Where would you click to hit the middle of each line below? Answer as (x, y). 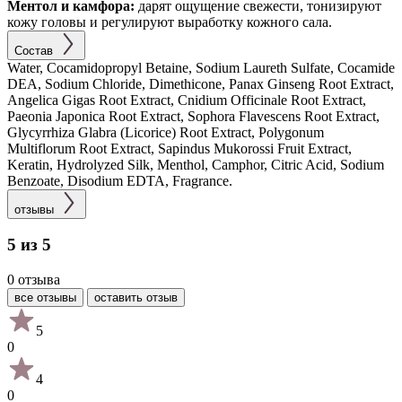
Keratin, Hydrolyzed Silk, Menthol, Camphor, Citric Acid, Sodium (196, 164)
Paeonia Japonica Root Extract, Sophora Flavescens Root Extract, (193, 116)
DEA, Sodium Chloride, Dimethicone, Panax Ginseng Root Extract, (201, 83)
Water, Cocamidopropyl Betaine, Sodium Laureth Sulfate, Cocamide (201, 67)
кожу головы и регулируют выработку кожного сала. (170, 22)
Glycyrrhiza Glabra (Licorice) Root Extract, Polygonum (166, 132)
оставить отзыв (136, 298)
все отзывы (45, 298)
